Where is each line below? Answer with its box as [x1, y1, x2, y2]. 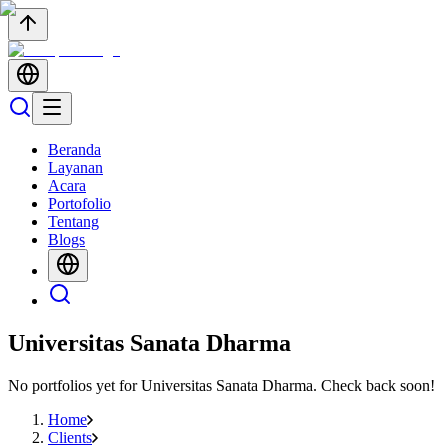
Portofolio [48, 195, 111, 212]
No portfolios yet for [8, 376, 141, 394]
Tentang [48, 213, 99, 230]
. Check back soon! [313, 376, 435, 394]
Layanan [48, 159, 103, 176]
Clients [48, 428, 92, 446]
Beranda [48, 141, 101, 158]
